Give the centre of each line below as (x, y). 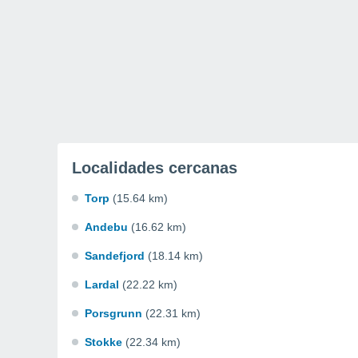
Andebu (106, 227)
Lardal (102, 284)
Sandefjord (115, 256)
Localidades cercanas (155, 168)
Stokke (103, 342)
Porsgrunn (113, 313)
